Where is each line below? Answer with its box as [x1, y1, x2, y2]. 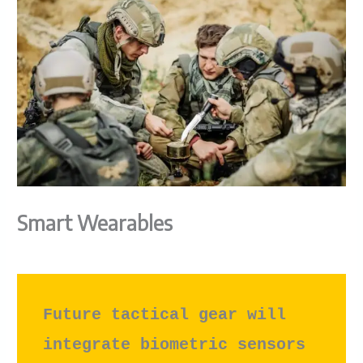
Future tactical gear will [43, 305, 287, 324]
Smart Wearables [17, 209, 173, 236]
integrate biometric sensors [43, 335, 306, 354]
